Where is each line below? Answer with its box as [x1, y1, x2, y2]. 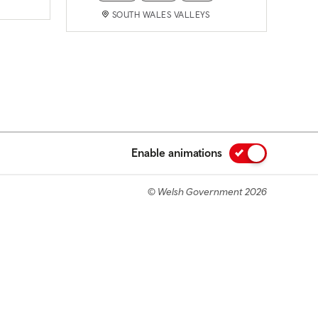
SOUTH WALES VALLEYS [111, 9, 209, 20]
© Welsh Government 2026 [148, 185, 267, 197]
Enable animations [131, 146, 222, 159]
